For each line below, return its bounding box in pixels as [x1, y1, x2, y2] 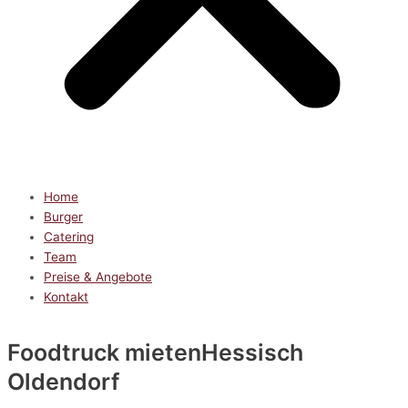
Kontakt [44, 290, 88, 305]
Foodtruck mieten [7, 339, 201, 367]
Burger [44, 209, 83, 225]
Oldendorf [7, 368, 119, 396]
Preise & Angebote [44, 270, 152, 285]
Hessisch [201, 339, 303, 367]
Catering [44, 229, 94, 245]
